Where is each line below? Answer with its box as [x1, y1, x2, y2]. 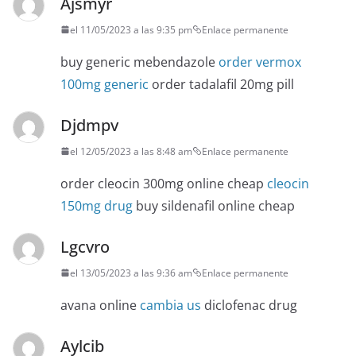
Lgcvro [60, 235, 110, 257]
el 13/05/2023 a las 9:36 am [70, 265, 192, 280]
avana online [60, 296, 140, 314]
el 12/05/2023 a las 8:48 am [70, 144, 192, 158]
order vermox [219, 52, 301, 71]
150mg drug [60, 196, 133, 215]
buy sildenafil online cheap [133, 196, 295, 215]
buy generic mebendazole [60, 52, 219, 71]
